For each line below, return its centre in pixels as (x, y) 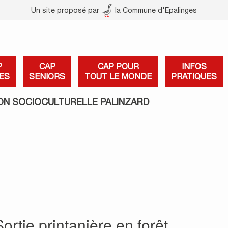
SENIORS (47, 76)
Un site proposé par (66, 10)
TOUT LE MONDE (118, 76)
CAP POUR (118, 66)
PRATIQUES (194, 76)
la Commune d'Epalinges (155, 10)
